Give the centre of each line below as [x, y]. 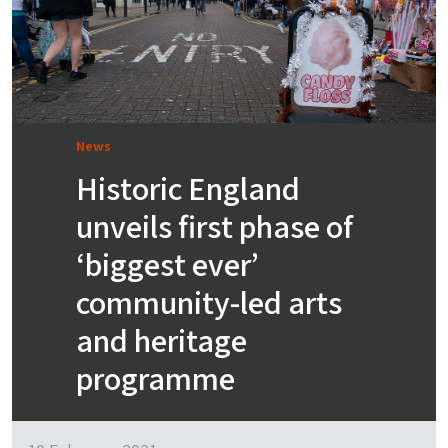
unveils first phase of [214, 226]
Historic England [188, 188]
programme [155, 378]
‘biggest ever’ [167, 264]
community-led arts [209, 302]
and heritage [161, 340]
